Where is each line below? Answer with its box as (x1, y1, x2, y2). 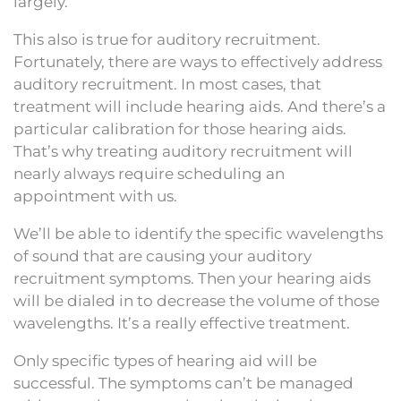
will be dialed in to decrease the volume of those (13, 291, 380, 310)
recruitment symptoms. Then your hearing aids (13, 269, 371, 287)
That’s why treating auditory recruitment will (13, 141, 353, 160)
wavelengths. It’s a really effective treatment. (13, 313, 350, 332)
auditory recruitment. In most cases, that (13, 74, 321, 93)
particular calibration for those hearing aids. (13, 119, 346, 138)
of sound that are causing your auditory (13, 246, 311, 265)
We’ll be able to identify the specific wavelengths (13, 224, 383, 243)
